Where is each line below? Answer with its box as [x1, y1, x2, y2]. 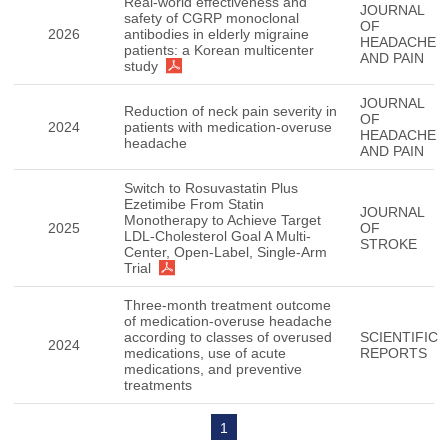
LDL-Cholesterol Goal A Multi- [124, 228, 311, 244]
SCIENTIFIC [360, 329, 438, 345]
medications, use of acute [124, 345, 286, 361]
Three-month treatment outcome [124, 297, 331, 313]
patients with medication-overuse [124, 119, 332, 135]
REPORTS [360, 345, 427, 361]
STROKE [360, 236, 417, 252]
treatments [124, 377, 192, 393]
